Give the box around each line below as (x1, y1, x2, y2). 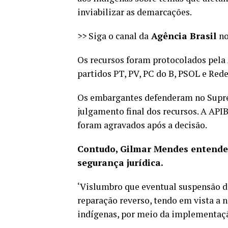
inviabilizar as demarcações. (77, 6, 192, 18)
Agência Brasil (149, 30, 219, 42)
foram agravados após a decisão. (77, 119, 209, 131)
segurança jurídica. (77, 156, 163, 168)
